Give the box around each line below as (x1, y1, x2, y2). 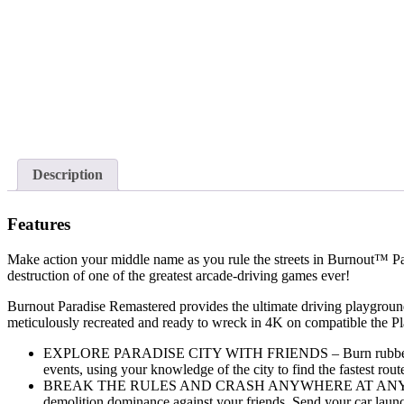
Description (32, 167, 103, 183)
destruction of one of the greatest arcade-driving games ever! (7, 267, 350, 283)
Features (7, 215, 70, 234)
